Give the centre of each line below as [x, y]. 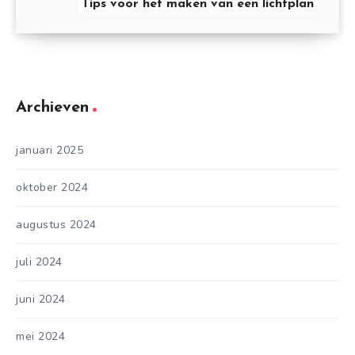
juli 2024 [39, 261]
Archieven [52, 107]
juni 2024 [41, 299]
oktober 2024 [52, 187]
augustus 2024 [56, 224]
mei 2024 [40, 336]
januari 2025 [50, 150]
